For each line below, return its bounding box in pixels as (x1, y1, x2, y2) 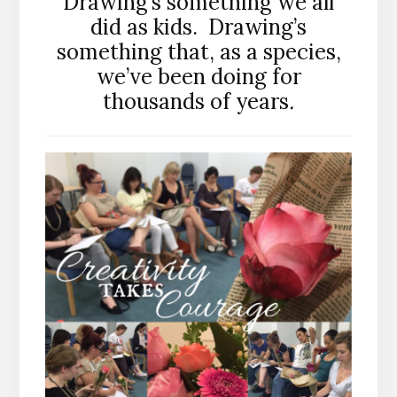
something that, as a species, (56, 37, 341, 66)
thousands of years (103, 87, 289, 115)
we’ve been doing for (96, 62, 301, 90)
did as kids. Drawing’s (90, 12, 307, 41)
